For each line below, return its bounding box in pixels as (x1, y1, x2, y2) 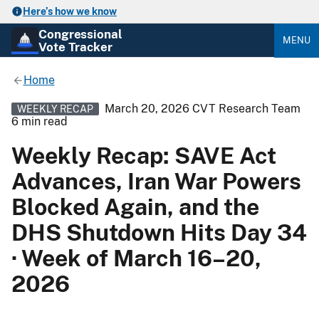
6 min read (11, 114, 68, 128)
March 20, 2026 (105, 101, 189, 115)
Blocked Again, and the (11, 193, 259, 220)
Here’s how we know (23, 6, 117, 17)
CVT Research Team (192, 101, 300, 115)
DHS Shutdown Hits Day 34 (11, 219, 307, 246)
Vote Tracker (38, 39, 113, 54)
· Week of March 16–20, (11, 244, 261, 271)
